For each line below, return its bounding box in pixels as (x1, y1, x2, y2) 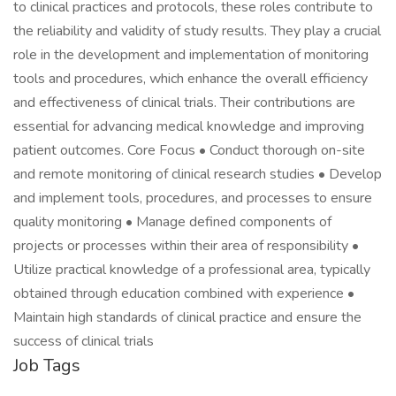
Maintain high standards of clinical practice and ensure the (13, 308, 362, 327)
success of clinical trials (13, 331, 154, 351)
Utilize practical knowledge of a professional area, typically (13, 260, 370, 279)
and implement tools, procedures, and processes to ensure (13, 188, 372, 208)
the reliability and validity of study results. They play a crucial (13, 21, 381, 41)
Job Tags (13, 354, 80, 377)
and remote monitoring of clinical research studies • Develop (13, 164, 382, 184)
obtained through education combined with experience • (13, 284, 354, 303)
